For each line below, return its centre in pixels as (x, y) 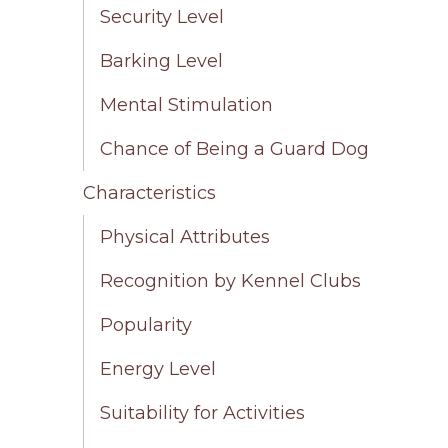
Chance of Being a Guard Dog (235, 149)
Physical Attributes (185, 237)
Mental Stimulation (187, 105)
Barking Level (162, 61)
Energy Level (158, 369)
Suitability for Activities (203, 413)
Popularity (146, 325)
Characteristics (150, 193)
